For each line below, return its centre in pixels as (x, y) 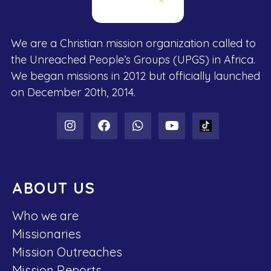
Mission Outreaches (67, 252)
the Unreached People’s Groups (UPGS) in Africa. (133, 59)
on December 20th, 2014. (73, 92)
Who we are (45, 215)
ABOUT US (54, 188)
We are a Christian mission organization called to (133, 43)
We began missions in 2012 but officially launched (135, 76)
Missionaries (47, 233)
